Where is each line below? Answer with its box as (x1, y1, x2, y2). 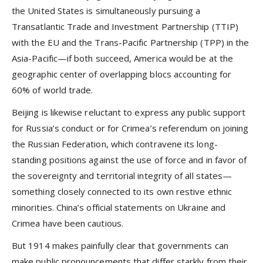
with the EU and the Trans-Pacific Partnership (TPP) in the (12, 36, 249, 48)
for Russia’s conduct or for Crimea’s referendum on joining (12, 122, 249, 134)
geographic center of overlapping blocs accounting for (12, 68, 231, 80)
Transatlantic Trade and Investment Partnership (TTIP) (12, 20, 238, 32)
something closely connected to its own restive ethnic (12, 185, 232, 197)
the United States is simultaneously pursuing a (12, 4, 201, 16)
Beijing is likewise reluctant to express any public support (12, 106, 246, 118)
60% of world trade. (12, 83, 93, 96)
